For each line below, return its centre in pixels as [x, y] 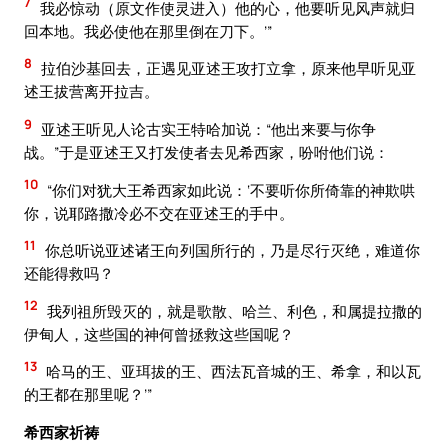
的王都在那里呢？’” [88, 394]
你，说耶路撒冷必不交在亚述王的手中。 [159, 212]
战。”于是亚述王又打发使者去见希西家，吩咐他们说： [206, 151]
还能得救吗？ [69, 273]
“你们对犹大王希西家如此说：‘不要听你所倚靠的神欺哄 [229, 189]
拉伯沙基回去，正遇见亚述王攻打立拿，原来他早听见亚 [227, 68]
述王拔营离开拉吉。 [91, 91]
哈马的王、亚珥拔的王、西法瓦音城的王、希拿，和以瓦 [232, 371]
